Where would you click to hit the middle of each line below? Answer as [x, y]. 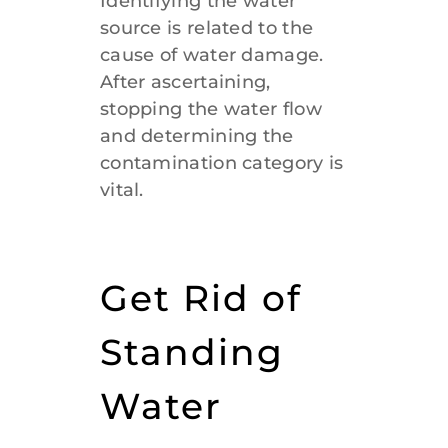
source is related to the [206, 28]
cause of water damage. [211, 55]
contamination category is [221, 163]
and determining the [196, 136]
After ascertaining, [185, 82]
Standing [191, 352]
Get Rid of [200, 298]
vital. [124, 190]
